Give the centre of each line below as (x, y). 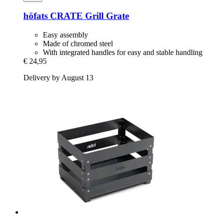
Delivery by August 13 (58, 78)
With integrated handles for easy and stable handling (123, 53)
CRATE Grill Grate (88, 16)
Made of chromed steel (78, 44)
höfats (36, 16)
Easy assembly (65, 35)
